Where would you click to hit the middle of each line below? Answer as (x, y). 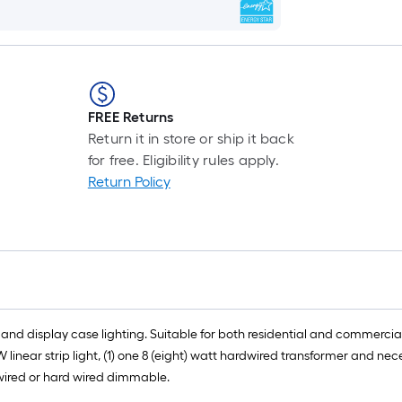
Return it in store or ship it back (191, 139)
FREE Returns (131, 117)
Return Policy (129, 182)
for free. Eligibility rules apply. (183, 160)
